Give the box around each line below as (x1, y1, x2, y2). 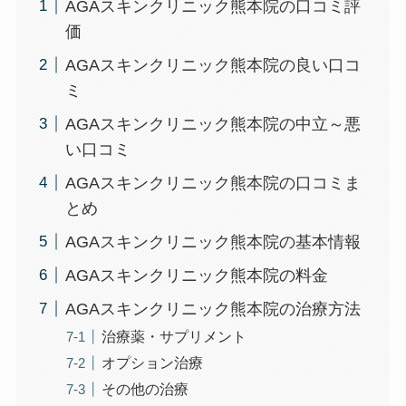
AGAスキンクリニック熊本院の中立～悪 (64, 114, 361, 133)
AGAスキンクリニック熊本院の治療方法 (64, 299, 361, 318)
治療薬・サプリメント (101, 327, 246, 344)
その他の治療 (101, 380, 188, 397)
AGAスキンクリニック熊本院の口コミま (64, 173, 361, 192)
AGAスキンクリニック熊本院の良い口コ (64, 55, 361, 74)
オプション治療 (101, 353, 203, 371)
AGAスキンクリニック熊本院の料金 (64, 266, 328, 285)
